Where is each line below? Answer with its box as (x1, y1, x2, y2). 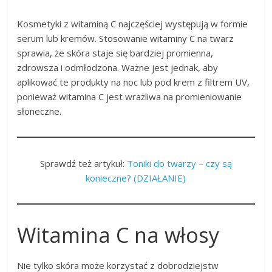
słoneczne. (17, 104, 62, 117)
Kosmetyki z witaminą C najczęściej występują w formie (17, 17, 248, 30)
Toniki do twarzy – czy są (126, 157, 232, 169)
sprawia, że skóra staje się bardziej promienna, (17, 46, 214, 59)
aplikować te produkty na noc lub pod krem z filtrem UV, (17, 75, 250, 88)
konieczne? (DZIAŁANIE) (86, 171, 186, 184)
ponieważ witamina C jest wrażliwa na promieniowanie (17, 90, 242, 103)
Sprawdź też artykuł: (39, 157, 127, 169)
